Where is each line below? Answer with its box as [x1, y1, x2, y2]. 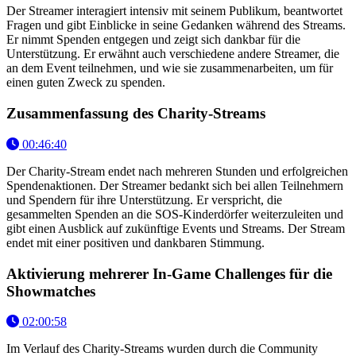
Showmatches [6, 282, 95, 300]
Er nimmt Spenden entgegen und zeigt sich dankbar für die [6, 33, 300, 47]
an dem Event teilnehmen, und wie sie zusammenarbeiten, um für [6, 61, 333, 75]
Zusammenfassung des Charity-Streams [6, 105, 265, 122]
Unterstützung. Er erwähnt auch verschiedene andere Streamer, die [6, 47, 339, 61]
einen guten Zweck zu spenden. [6, 75, 165, 90]
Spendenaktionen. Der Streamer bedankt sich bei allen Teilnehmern [6, 178, 343, 192]
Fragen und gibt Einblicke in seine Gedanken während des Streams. [6, 18, 346, 33]
